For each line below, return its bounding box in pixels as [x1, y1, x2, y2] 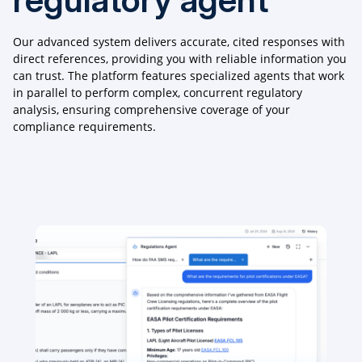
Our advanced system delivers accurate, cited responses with [13, 34, 345, 50]
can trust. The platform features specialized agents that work [13, 68, 344, 84]
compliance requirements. [13, 119, 156, 135]
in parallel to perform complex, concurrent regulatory [13, 85, 302, 101]
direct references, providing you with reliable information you [13, 51, 347, 67]
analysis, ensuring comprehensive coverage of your [13, 102, 290, 118]
